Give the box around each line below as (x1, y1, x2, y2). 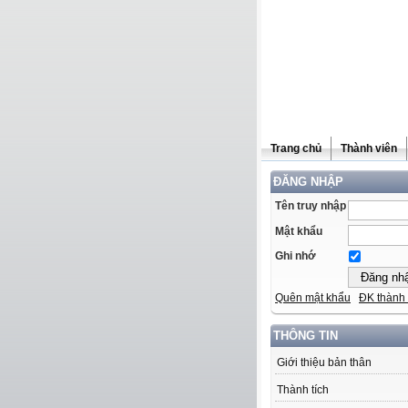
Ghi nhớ (275, 250, 316, 263)
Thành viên (341, 142, 397, 155)
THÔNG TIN (273, 329, 338, 343)
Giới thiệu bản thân (277, 356, 372, 370)
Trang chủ (270, 142, 321, 155)
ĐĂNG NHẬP (273, 175, 343, 189)
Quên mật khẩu (275, 291, 351, 305)
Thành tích (277, 383, 329, 397)
